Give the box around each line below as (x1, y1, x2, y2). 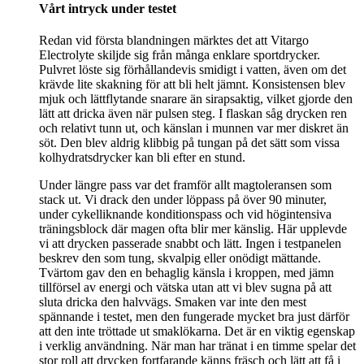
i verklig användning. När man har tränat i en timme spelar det (39, 339, 356, 353)
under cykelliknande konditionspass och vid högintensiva (39, 207, 331, 222)
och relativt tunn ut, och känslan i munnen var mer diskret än (39, 121, 349, 136)
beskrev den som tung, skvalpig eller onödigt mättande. (39, 251, 321, 266)
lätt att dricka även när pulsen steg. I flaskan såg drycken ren (39, 106, 347, 121)
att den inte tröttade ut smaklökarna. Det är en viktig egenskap (39, 324, 355, 339)
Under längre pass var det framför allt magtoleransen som (39, 178, 331, 193)
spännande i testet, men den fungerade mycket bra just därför (39, 310, 349, 324)
